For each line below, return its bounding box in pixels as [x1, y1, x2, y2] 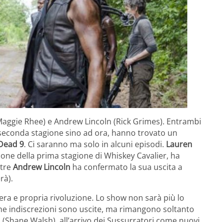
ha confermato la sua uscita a [70, 161, 182, 172]
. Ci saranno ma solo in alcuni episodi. [24, 138, 166, 150]
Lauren [166, 138, 192, 150]
